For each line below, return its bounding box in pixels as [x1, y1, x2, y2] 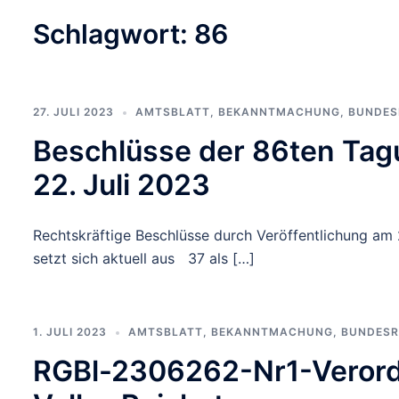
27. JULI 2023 [33, 105, 114, 118]
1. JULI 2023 [33, 325, 107, 338]
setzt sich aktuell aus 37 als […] [33, 249, 255, 267]
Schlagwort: [33, 18, 194, 50]
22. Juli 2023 [33, 167, 210, 202]
